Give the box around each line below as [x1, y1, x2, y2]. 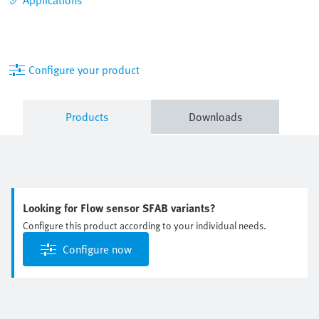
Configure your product [28, 61, 140, 78]
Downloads [188, 108, 242, 125]
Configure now [63, 240, 132, 258]
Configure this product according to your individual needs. [23, 217, 266, 233]
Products [66, 108, 108, 125]
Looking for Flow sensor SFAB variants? [23, 199, 216, 216]
